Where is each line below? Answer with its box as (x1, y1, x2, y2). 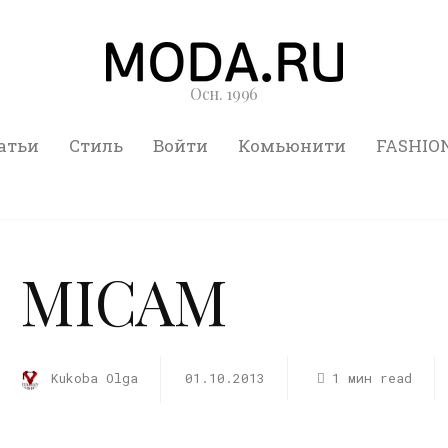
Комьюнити (238, 134, 347, 157)
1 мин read (331, 369, 412, 387)
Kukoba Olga (51, 369, 138, 387)
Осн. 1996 (189, 83, 259, 104)
